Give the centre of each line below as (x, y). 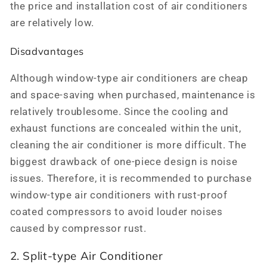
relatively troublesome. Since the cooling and (119, 112)
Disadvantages (47, 51)
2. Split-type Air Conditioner (86, 255)
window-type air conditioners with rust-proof (119, 195)
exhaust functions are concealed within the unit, (125, 129)
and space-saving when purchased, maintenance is (133, 95)
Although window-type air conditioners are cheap (129, 79)
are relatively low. (52, 23)
